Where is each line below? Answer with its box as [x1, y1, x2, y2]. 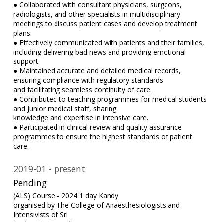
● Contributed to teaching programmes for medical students [13, 94, 207, 104]
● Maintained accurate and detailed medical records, [13, 65, 181, 75]
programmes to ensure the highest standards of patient [13, 131, 192, 141]
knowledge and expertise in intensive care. [13, 112, 148, 122]
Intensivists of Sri [13, 209, 68, 219]
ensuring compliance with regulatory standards [13, 75, 163, 85]
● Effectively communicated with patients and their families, [13, 37, 204, 47]
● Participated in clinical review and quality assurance [13, 122, 182, 132]
